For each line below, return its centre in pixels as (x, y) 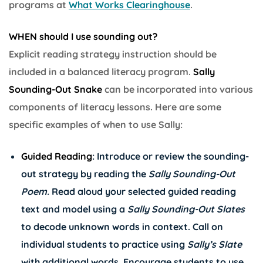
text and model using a (74, 209)
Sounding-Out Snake (55, 89)
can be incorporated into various (178, 89)
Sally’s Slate (214, 244)
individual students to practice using (104, 244)
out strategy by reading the (85, 173)
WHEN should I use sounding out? (83, 36)
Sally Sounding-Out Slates (186, 209)
